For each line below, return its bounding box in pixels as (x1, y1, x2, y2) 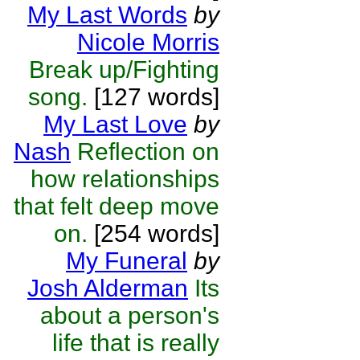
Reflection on (77, 138, 219, 165)
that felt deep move (14, 193, 219, 219)
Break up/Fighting (29, 56, 219, 83)
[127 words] (88, 84, 219, 110)
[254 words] (88, 220, 219, 247)
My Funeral (66, 247, 187, 274)
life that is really (52, 329, 219, 356)
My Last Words (27, 2, 187, 28)
